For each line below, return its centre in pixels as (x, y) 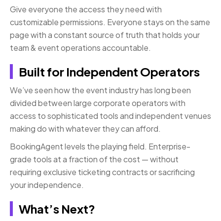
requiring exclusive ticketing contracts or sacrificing (102, 172)
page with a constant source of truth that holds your (105, 35)
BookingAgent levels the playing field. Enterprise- (100, 147)
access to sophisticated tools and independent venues (110, 116)
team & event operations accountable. (80, 48)
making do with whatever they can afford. (85, 129)
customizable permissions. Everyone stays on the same (110, 22)
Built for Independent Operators (109, 72)
